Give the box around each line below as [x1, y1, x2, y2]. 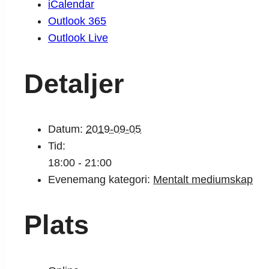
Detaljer [24, 68, 124, 99]
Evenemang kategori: [48, 173, 150, 186]
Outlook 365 [48, 15, 106, 28]
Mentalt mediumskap [153, 173, 253, 186]
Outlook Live [48, 32, 108, 44]
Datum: [48, 122, 83, 135]
